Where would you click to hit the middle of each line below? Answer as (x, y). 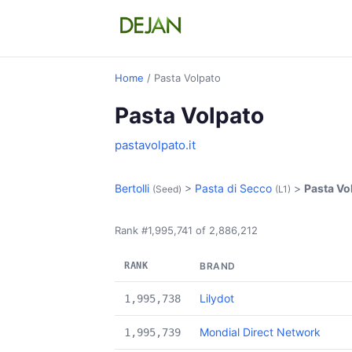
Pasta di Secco (233, 188)
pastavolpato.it (155, 145)
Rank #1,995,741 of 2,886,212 (186, 230)
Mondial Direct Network (260, 332)
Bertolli (132, 188)
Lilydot (217, 298)
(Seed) (167, 189)
